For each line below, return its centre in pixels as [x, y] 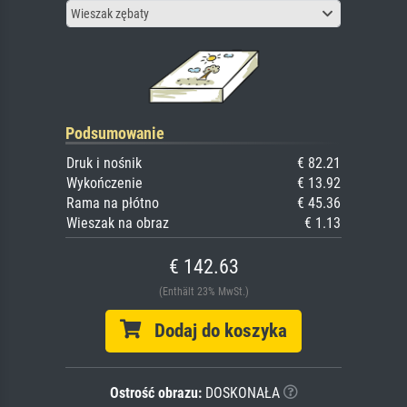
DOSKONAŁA [240, 393]
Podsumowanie [115, 134]
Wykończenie [104, 184]
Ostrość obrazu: [155, 393]
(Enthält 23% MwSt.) [203, 292]
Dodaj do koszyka [214, 331]
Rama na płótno [113, 203]
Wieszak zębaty [110, 14]
